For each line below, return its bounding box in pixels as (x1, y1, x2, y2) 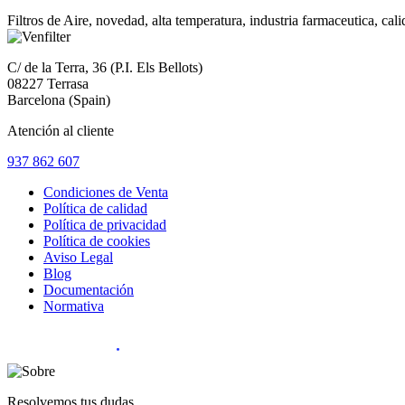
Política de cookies (43, 233, 150, 250)
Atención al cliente (7, 123, 114, 139)
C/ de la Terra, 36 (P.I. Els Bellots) (7, 60, 202, 76)
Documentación (43, 282, 134, 298)
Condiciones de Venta (43, 184, 168, 201)
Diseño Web (7, 341, 68, 354)
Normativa (43, 298, 104, 315)
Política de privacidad (43, 217, 166, 233)
